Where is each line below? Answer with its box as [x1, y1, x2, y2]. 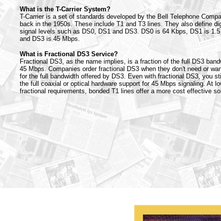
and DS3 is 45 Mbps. [20, 35, 80, 42]
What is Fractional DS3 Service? [20, 50, 118, 58]
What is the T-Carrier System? [20, 5, 110, 13]
